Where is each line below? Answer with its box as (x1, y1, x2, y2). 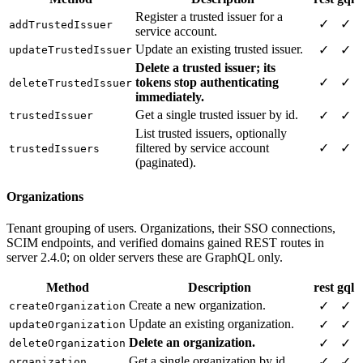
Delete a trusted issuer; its (135, 60, 275, 75)
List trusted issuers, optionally (135, 126, 287, 140)
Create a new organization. (129, 298, 266, 313)
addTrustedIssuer (9, 18, 113, 31)
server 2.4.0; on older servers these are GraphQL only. (6, 250, 283, 265)
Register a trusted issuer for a (135, 9, 283, 23)
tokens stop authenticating (135, 75, 279, 89)
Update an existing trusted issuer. (135, 41, 303, 56)
